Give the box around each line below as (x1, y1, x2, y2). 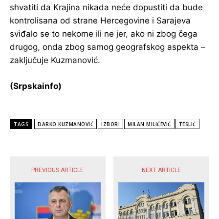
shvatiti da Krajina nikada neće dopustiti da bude (10, 2, 203, 12)
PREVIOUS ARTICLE (31, 166, 84, 174)
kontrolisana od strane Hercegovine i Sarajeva (10, 15, 191, 25)
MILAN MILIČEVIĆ (128, 120, 171, 128)
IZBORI (101, 120, 120, 128)
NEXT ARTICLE (142, 166, 181, 174)
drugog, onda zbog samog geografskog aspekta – (10, 42, 205, 52)
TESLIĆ (178, 120, 196, 128)
